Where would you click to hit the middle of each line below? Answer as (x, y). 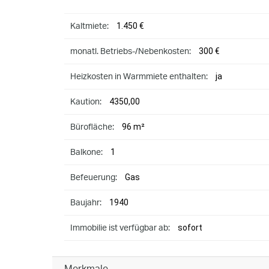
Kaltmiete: (89, 26)
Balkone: (86, 152)
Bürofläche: (92, 127)
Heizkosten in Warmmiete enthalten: (139, 77)
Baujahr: (86, 203)
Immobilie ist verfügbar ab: (120, 228)
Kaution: (86, 102)
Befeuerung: (94, 177)
